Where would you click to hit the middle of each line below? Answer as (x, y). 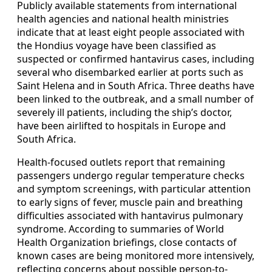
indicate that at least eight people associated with (131, 32)
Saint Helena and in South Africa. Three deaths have (136, 86)
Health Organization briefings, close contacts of (127, 243)
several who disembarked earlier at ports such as (130, 73)
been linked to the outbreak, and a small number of (135, 99)
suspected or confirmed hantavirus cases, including (136, 59)
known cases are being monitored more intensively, (136, 256)
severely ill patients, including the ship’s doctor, (124, 113)
